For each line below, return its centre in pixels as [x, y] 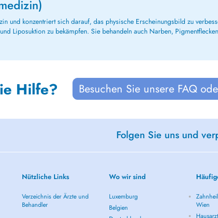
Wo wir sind [127, 177]
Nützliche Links [45, 177]
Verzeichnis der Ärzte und [55, 197]
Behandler [35, 205]
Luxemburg [123, 197]
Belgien [118, 208]
